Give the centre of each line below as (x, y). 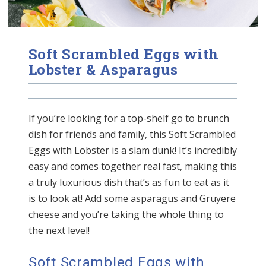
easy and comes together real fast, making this (133, 167)
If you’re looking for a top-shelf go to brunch (129, 118)
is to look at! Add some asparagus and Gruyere (132, 199)
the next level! (59, 231)
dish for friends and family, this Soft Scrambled (132, 134)
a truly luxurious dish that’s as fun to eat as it (129, 183)
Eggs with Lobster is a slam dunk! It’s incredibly (133, 151)
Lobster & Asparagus (103, 70)
